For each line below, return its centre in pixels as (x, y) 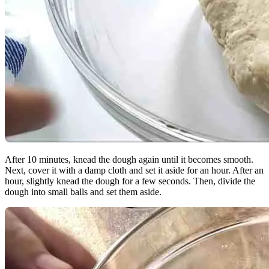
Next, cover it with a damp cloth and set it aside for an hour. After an (134, 171)
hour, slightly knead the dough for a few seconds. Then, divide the (130, 181)
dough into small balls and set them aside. (83, 192)
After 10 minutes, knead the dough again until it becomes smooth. (129, 160)
